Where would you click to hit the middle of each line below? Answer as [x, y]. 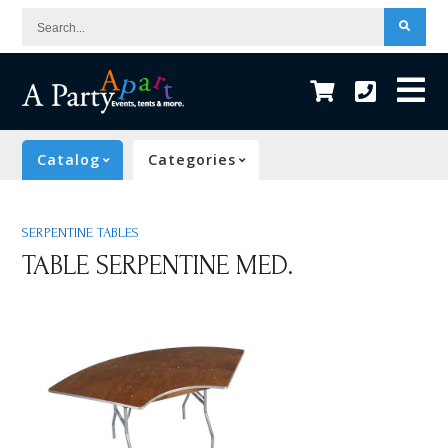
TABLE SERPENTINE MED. [158, 265]
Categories [192, 159]
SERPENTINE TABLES [81, 233]
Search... [76, 22]
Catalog [69, 159]
